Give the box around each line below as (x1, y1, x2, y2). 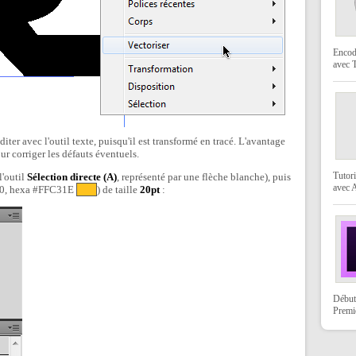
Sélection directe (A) (27, 171, 117, 184)
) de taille (97, 184, 140, 196)
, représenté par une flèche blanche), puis (117, 171, 291, 184)
